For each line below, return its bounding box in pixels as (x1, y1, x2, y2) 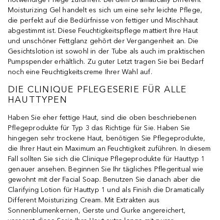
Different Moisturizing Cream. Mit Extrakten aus (8, 196, 160, 205)
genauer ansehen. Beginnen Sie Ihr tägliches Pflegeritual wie (8, 165, 204, 174)
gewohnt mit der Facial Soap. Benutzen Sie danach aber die (8, 175, 201, 184)
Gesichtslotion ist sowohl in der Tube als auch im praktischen (8, 47, 205, 56)
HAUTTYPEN (8, 94, 67, 106)
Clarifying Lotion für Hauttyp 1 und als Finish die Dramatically (8, 186, 205, 194)
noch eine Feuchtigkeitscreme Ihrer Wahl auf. (8, 68, 152, 77)
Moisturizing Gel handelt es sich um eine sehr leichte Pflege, (8, 6, 203, 15)
